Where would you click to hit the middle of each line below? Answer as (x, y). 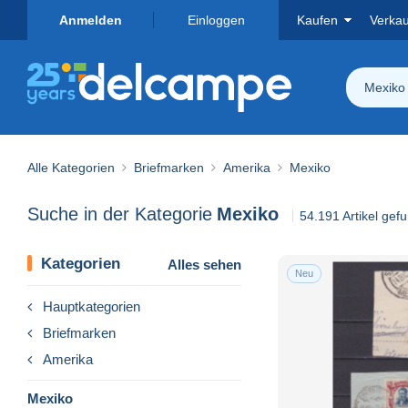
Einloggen (216, 20)
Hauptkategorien (92, 306)
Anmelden (90, 20)
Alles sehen (204, 264)
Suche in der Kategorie (120, 214)
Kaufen (317, 20)
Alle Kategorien (71, 167)
